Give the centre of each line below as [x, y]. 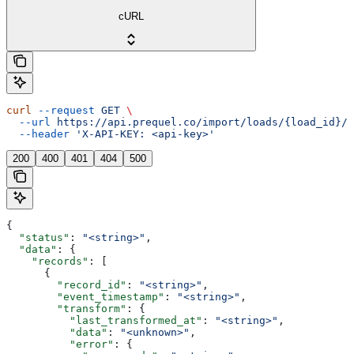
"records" [47, 262]
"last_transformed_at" [104, 321]
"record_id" [66, 285]
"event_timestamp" [85, 297]
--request [63, 111]
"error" [60, 345]
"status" [38, 238]
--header [38, 134]
